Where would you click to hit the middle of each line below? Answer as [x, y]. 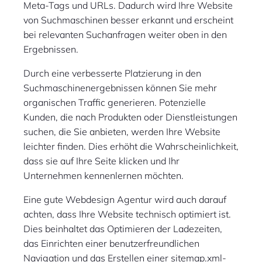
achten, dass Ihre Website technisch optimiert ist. [127, 214]
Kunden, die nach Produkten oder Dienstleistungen [130, 117]
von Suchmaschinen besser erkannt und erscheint [128, 20]
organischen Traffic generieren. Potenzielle [115, 103]
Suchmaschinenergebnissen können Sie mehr [120, 88]
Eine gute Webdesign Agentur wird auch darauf [125, 200]
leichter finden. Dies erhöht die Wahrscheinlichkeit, [131, 146]
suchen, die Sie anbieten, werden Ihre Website [122, 132]
